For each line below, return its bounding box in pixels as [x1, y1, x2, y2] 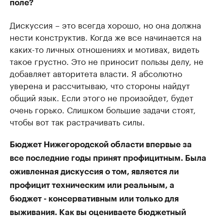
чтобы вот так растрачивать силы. [10, 115, 145, 128]
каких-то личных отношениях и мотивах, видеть [10, 42, 199, 55]
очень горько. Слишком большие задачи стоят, [10, 103, 196, 116]
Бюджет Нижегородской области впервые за [10, 140, 192, 149]
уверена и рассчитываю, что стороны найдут [10, 78, 190, 92]
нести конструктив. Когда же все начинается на [10, 30, 201, 43]
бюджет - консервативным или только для [10, 195, 179, 203]
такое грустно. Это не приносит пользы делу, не [10, 54, 203, 67]
